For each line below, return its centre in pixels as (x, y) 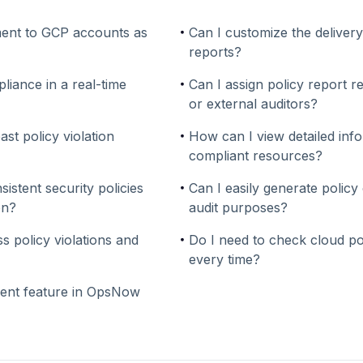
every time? (225, 259)
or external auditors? (254, 104)
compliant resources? (256, 156)
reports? (216, 52)
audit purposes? (239, 207)
